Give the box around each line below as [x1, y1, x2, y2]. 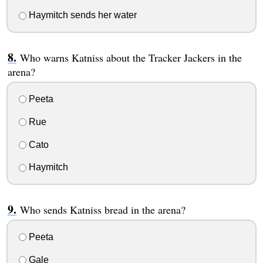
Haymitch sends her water [26, 10, 137, 21]
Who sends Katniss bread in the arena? [19, 203, 186, 217]
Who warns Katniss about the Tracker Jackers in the [19, 50, 242, 65]
